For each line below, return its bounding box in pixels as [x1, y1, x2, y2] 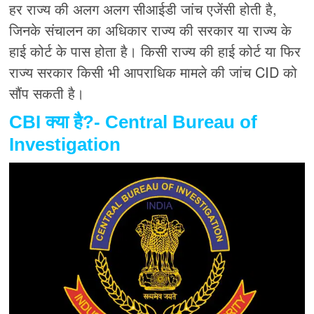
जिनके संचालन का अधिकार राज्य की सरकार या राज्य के [9, 20, 292, 41]
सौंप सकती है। [9, 83, 85, 104]
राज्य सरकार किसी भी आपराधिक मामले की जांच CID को [9, 62, 298, 83]
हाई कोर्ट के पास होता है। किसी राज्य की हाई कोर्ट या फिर [9, 41, 301, 62]
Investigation [9, 134, 121, 156]
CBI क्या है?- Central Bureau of [9, 111, 258, 133]
